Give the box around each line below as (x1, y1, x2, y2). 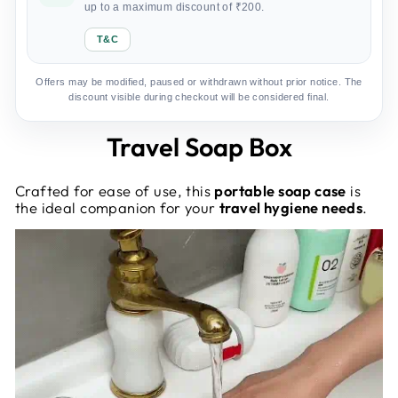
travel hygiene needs (219, 198, 363, 218)
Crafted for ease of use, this (15, 181, 215, 201)
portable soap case (214, 181, 346, 201)
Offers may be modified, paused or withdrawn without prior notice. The (36, 76, 362, 88)
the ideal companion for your (15, 198, 220, 218)
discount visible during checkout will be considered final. (68, 92, 330, 103)
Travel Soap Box (106, 131, 292, 164)
